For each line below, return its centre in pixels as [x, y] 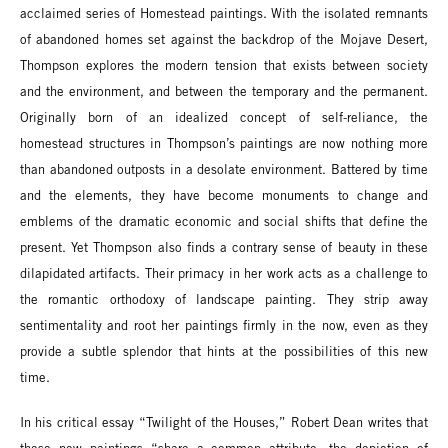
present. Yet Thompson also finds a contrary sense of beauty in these [224, 248]
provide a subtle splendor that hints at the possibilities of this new [224, 352]
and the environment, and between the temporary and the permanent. [224, 92]
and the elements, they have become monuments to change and [224, 196]
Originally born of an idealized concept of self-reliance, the [224, 118]
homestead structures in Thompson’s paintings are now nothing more [224, 144]
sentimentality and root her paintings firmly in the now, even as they [224, 326]
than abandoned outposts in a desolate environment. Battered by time [224, 170]
